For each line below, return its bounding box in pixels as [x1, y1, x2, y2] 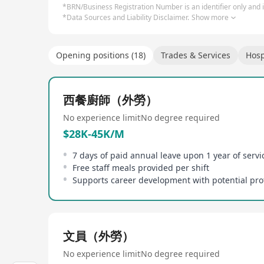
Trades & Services [161, 49, 230, 61]
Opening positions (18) [56, 49, 146, 61]
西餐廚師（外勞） [63, 92, 157, 108]
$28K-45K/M [63, 127, 124, 141]
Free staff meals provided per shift [72, 162, 209, 173]
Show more [192, 12, 229, 22]
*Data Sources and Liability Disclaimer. [62, 12, 189, 22]
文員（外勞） [63, 228, 134, 244]
